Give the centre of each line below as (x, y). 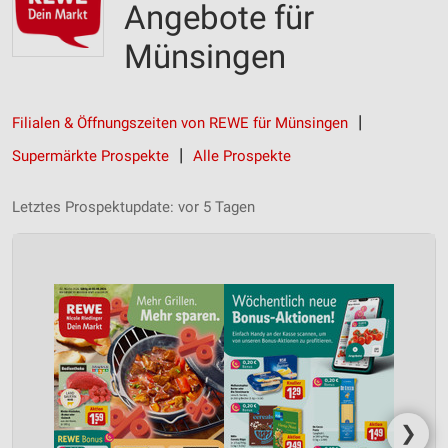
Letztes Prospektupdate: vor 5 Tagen (133, 207)
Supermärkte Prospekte (90, 156)
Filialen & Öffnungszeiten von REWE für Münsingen (180, 123)
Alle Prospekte (242, 156)
